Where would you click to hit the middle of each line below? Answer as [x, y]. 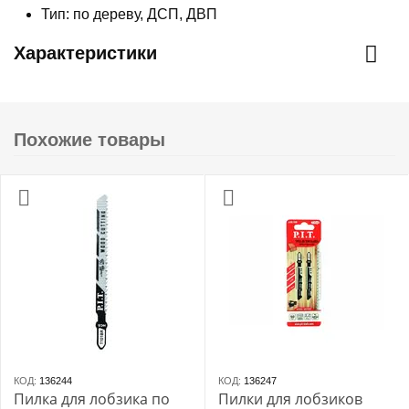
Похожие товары [89, 140]
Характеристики [85, 52]
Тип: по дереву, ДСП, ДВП [129, 14]
